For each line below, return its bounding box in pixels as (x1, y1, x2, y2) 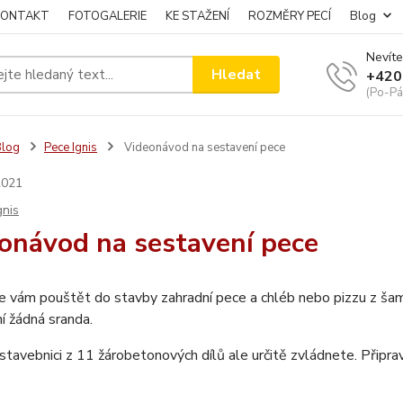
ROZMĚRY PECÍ (248, 8, 331, 24)
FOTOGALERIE (68, 8, 147, 24)
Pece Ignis (43, 139, 97, 156)
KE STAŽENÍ (166, 8, 229, 24)
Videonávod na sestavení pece (121, 139, 285, 156)
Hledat (211, 64, 262, 85)
